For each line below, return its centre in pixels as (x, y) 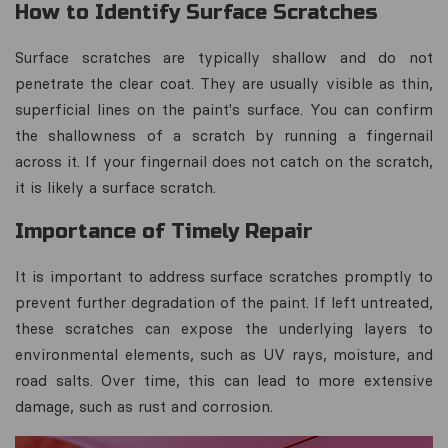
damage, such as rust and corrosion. (144, 406)
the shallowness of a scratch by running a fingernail (224, 135)
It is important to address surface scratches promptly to (224, 276)
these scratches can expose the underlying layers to (224, 328)
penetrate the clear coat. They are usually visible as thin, (224, 83)
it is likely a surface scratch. (115, 187)
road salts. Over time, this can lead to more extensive (224, 380)
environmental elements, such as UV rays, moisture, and (224, 354)
